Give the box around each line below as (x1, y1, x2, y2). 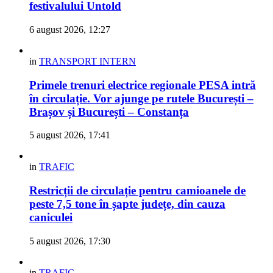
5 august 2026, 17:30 (29, 235, 110, 246)
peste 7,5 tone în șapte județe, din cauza (29, 197, 225, 211)
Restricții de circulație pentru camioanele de (29, 184, 246, 197)
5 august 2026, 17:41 (29, 130, 110, 141)
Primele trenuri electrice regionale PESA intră (29, 78, 256, 91)
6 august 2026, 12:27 (29, 24, 110, 35)
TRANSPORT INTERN (39, 55, 136, 66)
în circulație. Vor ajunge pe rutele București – (29, 91, 253, 105)
